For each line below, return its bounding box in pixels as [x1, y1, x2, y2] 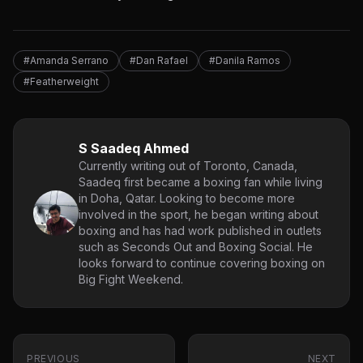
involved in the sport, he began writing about [79, 207, 318, 222]
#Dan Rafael [130, 54, 188, 67]
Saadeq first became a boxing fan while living [79, 175, 322, 190]
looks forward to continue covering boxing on [79, 256, 325, 271]
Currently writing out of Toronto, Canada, [79, 159, 297, 173]
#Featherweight [23, 75, 99, 88]
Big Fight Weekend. [79, 272, 183, 287]
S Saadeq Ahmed [79, 140, 189, 157]
